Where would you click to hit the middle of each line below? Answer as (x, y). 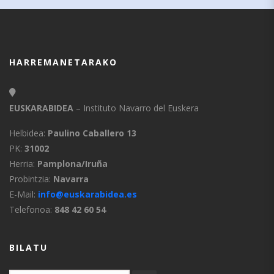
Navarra (71, 179)
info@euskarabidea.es (86, 194)
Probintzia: (31, 179)
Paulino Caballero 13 (92, 133)
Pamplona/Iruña (72, 163)
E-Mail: (22, 194)
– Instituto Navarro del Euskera (137, 108)
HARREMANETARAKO (63, 62)
